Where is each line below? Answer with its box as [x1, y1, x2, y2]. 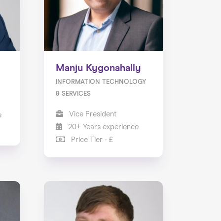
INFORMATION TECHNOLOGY [55, 78, 146, 85]
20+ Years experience [66, 123, 139, 131]
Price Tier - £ [69, 136, 113, 144]
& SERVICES [55, 90, 91, 97]
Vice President [67, 110, 116, 118]
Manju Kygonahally [55, 63, 141, 73]
